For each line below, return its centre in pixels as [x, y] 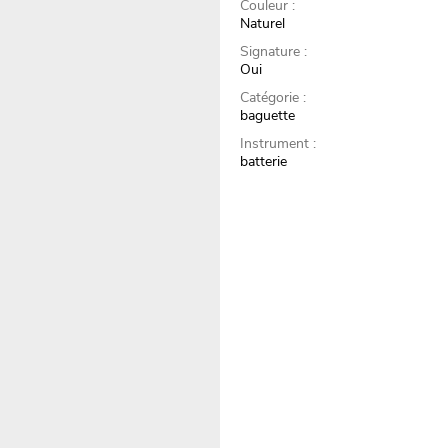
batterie [264, 162]
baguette [268, 116]
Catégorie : [273, 98]
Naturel [263, 24]
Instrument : [278, 144]
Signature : [274, 52]
